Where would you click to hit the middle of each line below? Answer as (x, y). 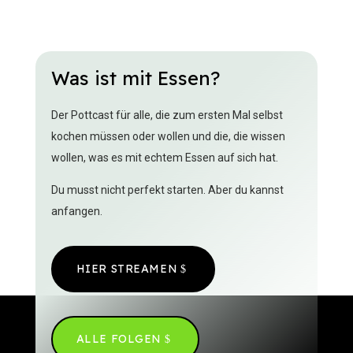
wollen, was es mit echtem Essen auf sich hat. (164, 158)
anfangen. (76, 212)
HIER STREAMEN (127, 269)
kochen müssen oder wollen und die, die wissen (168, 137)
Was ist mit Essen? (135, 78)
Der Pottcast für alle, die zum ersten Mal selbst (167, 115)
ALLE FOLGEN (119, 339)
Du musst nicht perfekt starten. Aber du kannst (167, 190)
